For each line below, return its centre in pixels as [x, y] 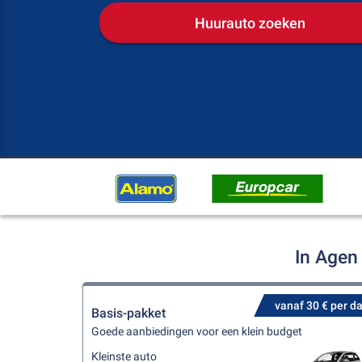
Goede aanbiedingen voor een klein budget [197, 331]
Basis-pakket [128, 313]
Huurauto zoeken [250, 23]
